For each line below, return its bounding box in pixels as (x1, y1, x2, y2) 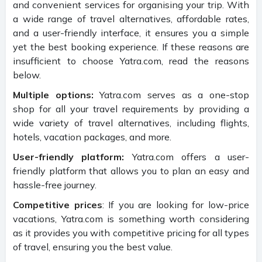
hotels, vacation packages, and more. (13, 130, 171, 143)
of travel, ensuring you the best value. (13, 240, 173, 253)
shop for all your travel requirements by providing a (13, 102, 249, 115)
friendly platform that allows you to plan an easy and (13, 164, 249, 177)
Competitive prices (13, 198, 102, 211)
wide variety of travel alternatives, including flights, (13, 116, 249, 129)
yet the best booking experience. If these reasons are (13, 40, 249, 53)
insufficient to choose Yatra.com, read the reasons (13, 54, 249, 67)
